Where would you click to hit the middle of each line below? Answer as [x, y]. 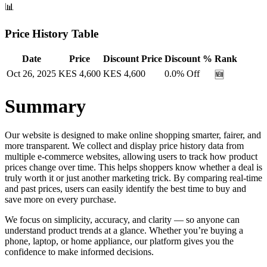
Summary [45, 106]
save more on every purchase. [60, 200]
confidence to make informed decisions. [79, 252]
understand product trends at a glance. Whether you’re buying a [124, 231]
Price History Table [52, 33]
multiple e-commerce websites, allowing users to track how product [131, 157]
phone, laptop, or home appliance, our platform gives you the [119, 241]
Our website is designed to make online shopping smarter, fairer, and [133, 135]
